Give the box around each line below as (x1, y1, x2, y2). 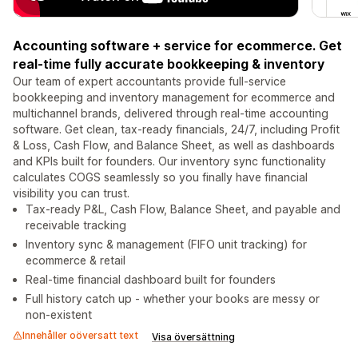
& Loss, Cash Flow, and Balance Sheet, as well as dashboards (13, 138, 335, 153)
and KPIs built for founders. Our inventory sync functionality (13, 154, 326, 169)
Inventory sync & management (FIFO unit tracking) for (26, 237, 307, 252)
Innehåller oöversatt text (22, 329, 138, 342)
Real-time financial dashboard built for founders (26, 272, 276, 287)
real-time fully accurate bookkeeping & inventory (13, 56, 324, 73)
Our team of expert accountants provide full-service (13, 74, 286, 89)
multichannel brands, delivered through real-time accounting (13, 106, 328, 121)
